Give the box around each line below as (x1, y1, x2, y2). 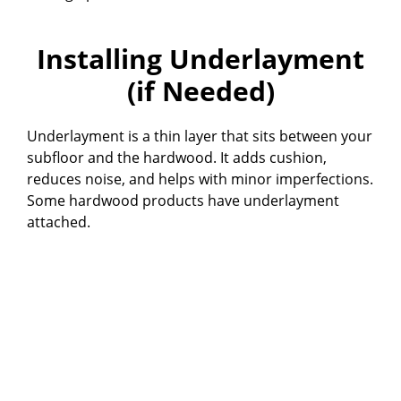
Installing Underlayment (37, 40, 364, 78)
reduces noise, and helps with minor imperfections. (27, 169, 373, 190)
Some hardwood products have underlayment (27, 191, 339, 211)
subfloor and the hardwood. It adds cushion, (27, 148, 327, 168)
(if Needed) (126, 73, 275, 110)
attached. (27, 212, 90, 233)
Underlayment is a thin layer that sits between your (27, 126, 372, 147)
